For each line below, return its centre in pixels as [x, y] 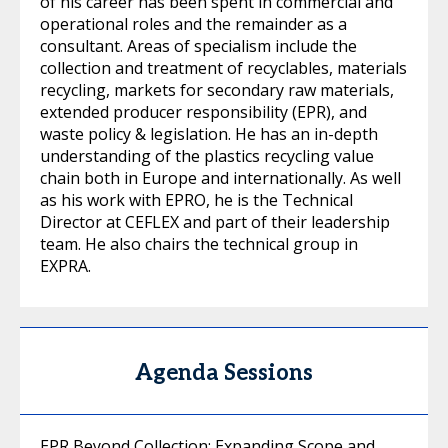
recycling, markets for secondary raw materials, [217, 90]
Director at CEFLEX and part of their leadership [215, 222]
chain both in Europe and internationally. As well [220, 178]
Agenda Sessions [224, 373]
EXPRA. [65, 266]
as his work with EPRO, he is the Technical [196, 200]
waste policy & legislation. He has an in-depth [209, 134]
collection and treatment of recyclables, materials [223, 68]
